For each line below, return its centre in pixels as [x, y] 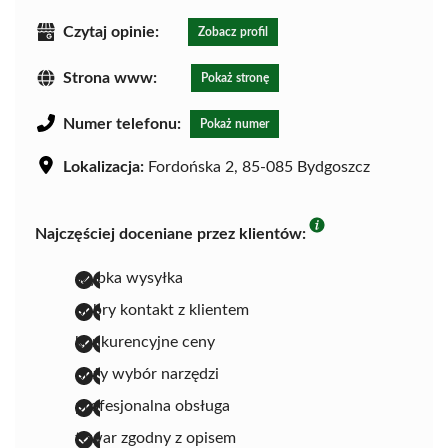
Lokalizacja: [103, 166]
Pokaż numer [234, 123]
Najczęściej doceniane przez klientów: [170, 233]
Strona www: [110, 77]
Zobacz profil [233, 31]
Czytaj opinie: [111, 31]
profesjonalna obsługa [152, 405]
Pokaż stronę [235, 77]
